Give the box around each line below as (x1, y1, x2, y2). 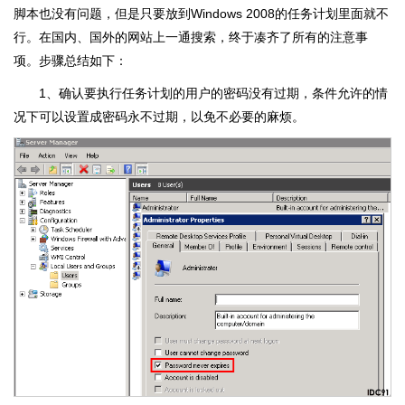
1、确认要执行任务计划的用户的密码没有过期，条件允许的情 (39, 85, 388, 100)
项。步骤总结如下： (14, 52, 127, 68)
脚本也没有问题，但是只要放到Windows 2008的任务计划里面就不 (14, 5, 389, 21)
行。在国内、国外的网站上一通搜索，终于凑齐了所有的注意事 (14, 29, 368, 44)
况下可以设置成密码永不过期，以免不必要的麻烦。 (14, 108, 305, 124)
